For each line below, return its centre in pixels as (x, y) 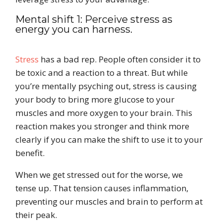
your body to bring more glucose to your (95, 100)
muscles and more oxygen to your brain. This (104, 113)
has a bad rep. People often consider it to (119, 59)
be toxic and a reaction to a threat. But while (101, 73)
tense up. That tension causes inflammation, (102, 188)
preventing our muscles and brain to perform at (109, 202)
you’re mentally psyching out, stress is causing (106, 86)
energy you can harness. (74, 29)
